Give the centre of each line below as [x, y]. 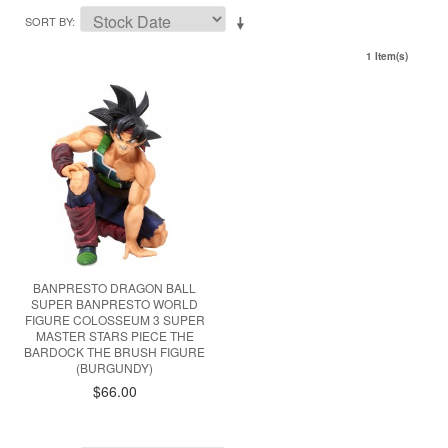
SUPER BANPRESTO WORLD [115, 304]
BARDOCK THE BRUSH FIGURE [115, 352]
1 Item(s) [387, 56]
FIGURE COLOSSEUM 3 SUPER [114, 320]
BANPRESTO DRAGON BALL [115, 288]
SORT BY [48, 21]
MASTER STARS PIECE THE [114, 336]
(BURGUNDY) [115, 368]
